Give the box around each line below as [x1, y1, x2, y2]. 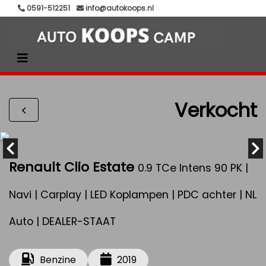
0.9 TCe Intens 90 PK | [138, 161, 248, 175]
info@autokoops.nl [84, 3, 154, 13]
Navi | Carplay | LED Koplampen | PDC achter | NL [9, 188, 256, 202]
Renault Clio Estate [9, 158, 134, 176]
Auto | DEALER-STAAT [9, 214, 116, 229]
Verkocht [175, 96, 257, 123]
